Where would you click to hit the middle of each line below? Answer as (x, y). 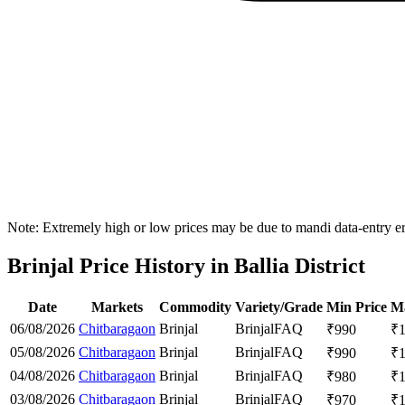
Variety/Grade (279, 306)
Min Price (357, 306)
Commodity (195, 306)
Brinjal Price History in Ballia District (186, 266)
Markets (117, 306)
